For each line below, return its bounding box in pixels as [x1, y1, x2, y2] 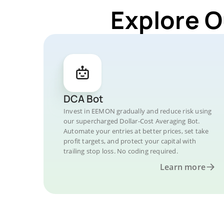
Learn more [160, 161, 205, 172]
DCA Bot [63, 92, 103, 105]
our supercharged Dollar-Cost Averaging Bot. [63, 116, 200, 125]
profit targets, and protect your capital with [63, 136, 196, 145]
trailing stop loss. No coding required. [63, 146, 178, 155]
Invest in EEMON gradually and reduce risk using [63, 106, 212, 115]
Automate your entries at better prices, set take [63, 126, 209, 135]
